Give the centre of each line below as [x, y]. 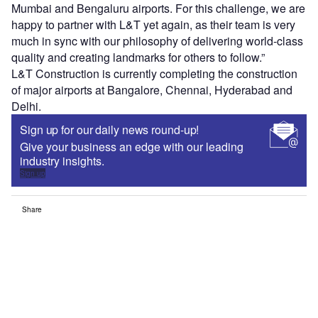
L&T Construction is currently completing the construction [154, 74]
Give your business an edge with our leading [132, 147]
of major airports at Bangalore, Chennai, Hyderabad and [152, 90]
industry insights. [62, 161]
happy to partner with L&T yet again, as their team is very [153, 25]
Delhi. [26, 106]
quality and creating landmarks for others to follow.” [138, 57]
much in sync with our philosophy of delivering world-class [157, 41]
